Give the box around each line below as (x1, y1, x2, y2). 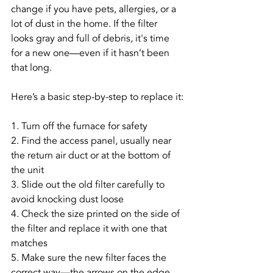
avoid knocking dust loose (11, 193, 124, 206)
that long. (11, 61, 52, 74)
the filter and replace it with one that (11, 222, 169, 235)
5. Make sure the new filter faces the (11, 251, 169, 264)
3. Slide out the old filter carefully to (11, 178, 167, 191)
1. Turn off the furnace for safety (11, 119, 147, 133)
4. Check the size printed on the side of (11, 207, 182, 221)
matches (11, 236, 48, 250)
